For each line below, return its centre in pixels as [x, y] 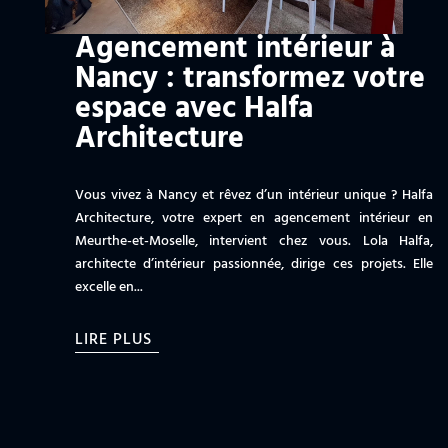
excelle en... [108, 287]
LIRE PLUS [113, 339]
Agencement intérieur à [234, 48]
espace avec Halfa [193, 108]
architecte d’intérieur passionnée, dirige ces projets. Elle [254, 264]
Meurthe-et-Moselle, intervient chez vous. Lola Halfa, [254, 241]
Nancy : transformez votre [249, 78]
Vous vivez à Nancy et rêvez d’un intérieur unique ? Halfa [254, 195]
